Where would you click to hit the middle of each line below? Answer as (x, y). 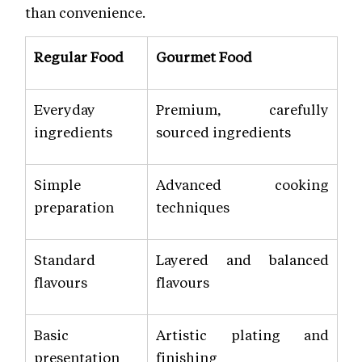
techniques (193, 207)
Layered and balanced (242, 260)
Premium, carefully (242, 109)
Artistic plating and (242, 335)
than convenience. (85, 13)
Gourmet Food (204, 57)
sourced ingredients (223, 132)
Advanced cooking (242, 185)
